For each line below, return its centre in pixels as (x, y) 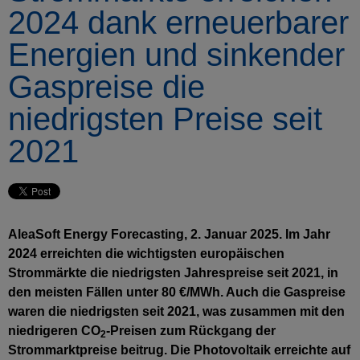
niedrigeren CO (54, 331)
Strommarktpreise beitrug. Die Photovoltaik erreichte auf (179, 350)
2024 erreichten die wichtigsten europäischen (146, 254)
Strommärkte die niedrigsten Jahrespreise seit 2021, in (173, 273)
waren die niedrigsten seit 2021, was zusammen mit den (176, 311)
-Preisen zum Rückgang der (191, 331)
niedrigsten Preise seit (165, 119)
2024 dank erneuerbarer (178, 22)
